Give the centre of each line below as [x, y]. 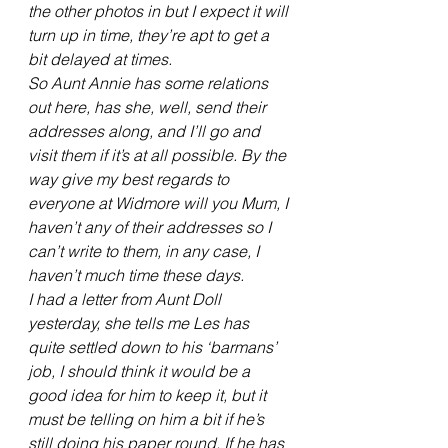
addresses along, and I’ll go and [146, 131]
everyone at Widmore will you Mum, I [160, 203]
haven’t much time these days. [136, 275]
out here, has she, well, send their [149, 107]
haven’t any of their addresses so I [151, 227]
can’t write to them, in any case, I [145, 251]
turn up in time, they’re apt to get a [150, 35]
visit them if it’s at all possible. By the [159, 155]
